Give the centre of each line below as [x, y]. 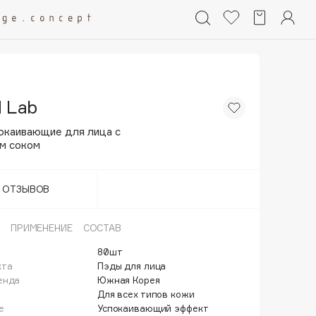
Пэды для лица [132, 266]
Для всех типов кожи [146, 294]
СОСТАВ [102, 228]
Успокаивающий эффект [153, 308]
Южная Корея [129, 280]
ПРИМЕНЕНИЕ [41, 228]
